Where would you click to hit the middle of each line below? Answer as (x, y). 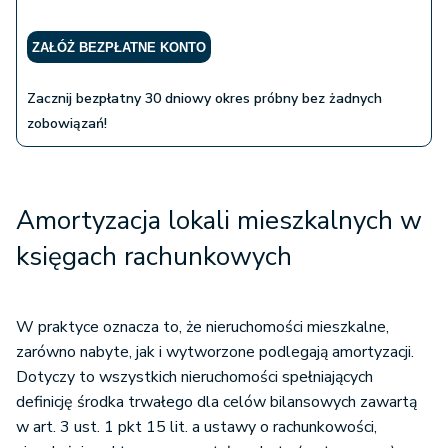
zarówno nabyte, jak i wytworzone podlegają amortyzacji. (215, 352)
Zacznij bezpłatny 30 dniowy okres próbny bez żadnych (204, 99)
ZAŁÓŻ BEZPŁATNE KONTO (119, 48)
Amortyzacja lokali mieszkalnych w (219, 221)
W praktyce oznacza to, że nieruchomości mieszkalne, (202, 327)
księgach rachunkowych (154, 257)
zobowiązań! (67, 124)
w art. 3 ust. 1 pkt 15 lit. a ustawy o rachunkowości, (196, 427)
